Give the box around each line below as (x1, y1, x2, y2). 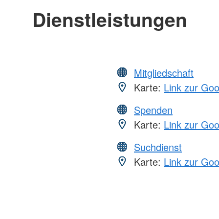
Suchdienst (134, 139, 182, 154)
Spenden (134, 102, 173, 117)
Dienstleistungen (32, 5, 187, 33)
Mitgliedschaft (134, 65, 194, 80)
